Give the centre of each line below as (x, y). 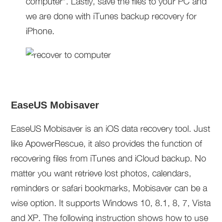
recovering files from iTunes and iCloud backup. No (109, 158)
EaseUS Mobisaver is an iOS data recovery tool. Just (111, 129)
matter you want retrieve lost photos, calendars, (101, 173)
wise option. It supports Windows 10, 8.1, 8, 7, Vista (111, 203)
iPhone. (40, 31)
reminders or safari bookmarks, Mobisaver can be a (109, 188)
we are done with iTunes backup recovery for (111, 16)
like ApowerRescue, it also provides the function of (107, 143)
